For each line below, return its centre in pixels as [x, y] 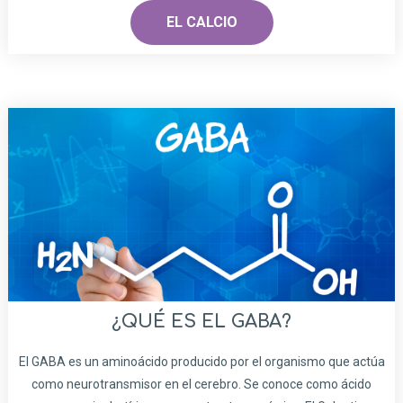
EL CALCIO [201, 22]
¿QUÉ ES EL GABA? [201, 321]
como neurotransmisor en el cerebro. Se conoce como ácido [201, 384]
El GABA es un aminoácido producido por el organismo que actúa [201, 361]
